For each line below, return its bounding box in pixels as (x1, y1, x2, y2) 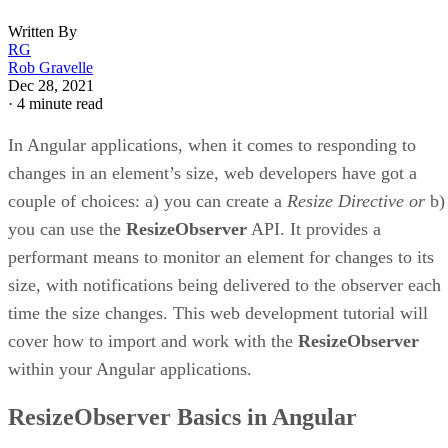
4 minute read (17, 94, 103, 112)
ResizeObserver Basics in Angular (8, 403, 357, 430)
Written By (8, 22, 77, 40)
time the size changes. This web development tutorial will (8, 302, 428, 323)
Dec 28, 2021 (8, 76, 94, 94)
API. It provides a (247, 218, 381, 239)
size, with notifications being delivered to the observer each (8, 274, 441, 295)
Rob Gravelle (8, 58, 93, 76)
